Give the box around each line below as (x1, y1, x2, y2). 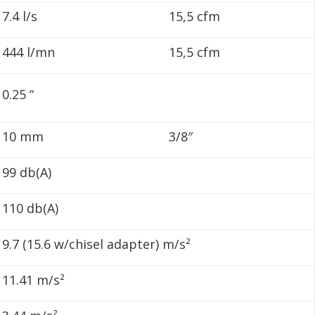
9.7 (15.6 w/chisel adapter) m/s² (2, 236, 191, 253)
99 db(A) (2, 164, 52, 181)
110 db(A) (2, 200, 59, 217)
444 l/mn (2, 44, 56, 61)
